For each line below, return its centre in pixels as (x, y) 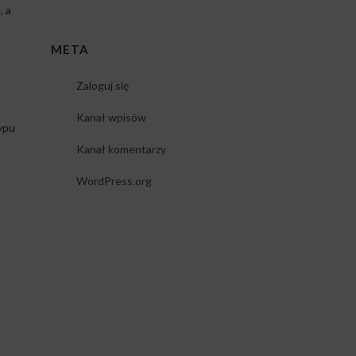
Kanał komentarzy (121, 149)
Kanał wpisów (111, 117)
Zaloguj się (102, 85)
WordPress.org (114, 181)
